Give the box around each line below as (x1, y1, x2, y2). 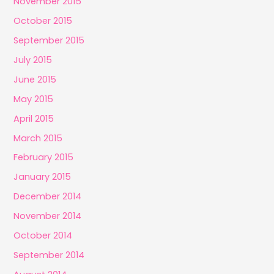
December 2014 (13, 190, 82, 203)
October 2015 (13, 14, 73, 27)
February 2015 (13, 151, 74, 164)
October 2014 (13, 229, 73, 242)
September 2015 (13, 34, 85, 46)
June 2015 (13, 73, 57, 86)
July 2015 (13, 53, 53, 66)
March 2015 (13, 131, 63, 144)
